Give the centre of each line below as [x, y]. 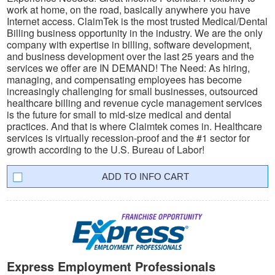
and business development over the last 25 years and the [130, 56]
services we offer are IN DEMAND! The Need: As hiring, [128, 68]
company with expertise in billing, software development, [129, 45]
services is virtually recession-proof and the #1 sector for [128, 138]
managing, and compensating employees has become [124, 80]
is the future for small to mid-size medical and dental [119, 115]
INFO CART [164, 177]
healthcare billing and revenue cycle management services [134, 103]
